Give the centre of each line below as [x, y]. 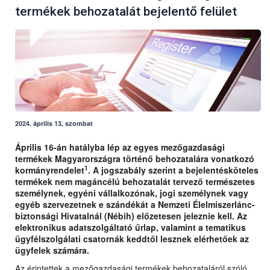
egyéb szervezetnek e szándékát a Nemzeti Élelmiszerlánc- [135, 205]
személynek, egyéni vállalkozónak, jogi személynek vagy [132, 193]
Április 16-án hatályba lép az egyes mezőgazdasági [120, 147]
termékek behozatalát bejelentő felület [126, 12]
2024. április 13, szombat [54, 124]
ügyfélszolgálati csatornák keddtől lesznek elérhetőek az [132, 239]
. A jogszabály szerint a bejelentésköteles [173, 170]
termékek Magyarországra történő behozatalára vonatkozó [135, 159]
